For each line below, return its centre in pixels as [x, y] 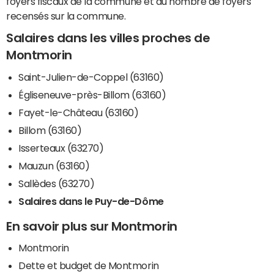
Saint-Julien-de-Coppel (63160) [91, 77]
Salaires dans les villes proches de [108, 38]
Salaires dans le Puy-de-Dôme [91, 201]
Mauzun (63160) [54, 165]
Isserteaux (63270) [61, 148]
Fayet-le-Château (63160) [79, 112]
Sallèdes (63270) [57, 183]
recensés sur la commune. [66, 16]
